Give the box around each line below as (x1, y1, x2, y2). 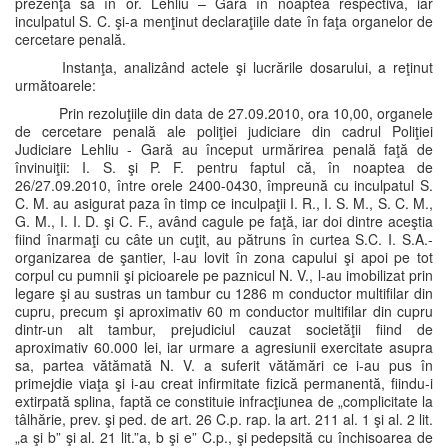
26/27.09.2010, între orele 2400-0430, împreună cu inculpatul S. (15, 175, 433, 195)
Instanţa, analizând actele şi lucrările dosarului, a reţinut (55, 57, 433, 77)
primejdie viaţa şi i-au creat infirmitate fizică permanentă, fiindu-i (15, 373, 433, 393)
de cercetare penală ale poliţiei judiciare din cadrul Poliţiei (15, 121, 433, 141)
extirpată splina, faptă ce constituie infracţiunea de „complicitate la (15, 391, 433, 411)
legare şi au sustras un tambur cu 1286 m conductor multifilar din (15, 283, 433, 303)
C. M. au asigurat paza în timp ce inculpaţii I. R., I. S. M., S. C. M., (15, 193, 433, 213)
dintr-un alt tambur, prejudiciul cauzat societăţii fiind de (15, 319, 433, 339)
